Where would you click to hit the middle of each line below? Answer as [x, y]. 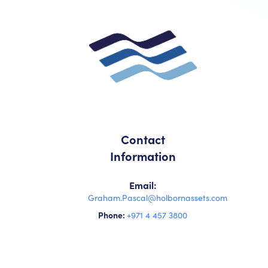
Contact [143, 139]
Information [143, 156]
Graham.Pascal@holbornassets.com [157, 197]
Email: [143, 185]
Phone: [113, 214]
